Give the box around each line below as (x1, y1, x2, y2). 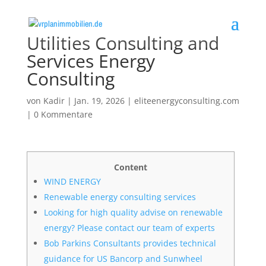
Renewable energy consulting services (43, 191, 196, 202)
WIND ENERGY (43, 176, 101, 187)
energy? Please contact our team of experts (43, 222, 215, 233)
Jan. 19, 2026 (74, 95, 125, 106)
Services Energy (26, 49, 155, 73)
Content (113, 161, 147, 173)
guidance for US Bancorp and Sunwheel (43, 253, 202, 264)
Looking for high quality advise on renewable (43, 207, 223, 218)
